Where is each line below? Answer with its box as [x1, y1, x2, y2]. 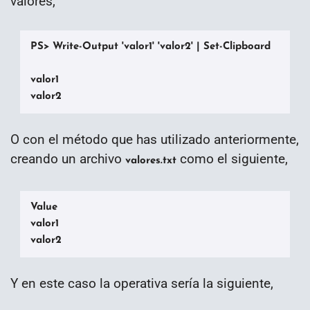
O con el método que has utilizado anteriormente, [10, 131, 299, 148]
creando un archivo [10, 151, 125, 167]
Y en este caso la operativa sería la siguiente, [10, 275, 273, 292]
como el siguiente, [176, 151, 288, 167]
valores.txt [125, 156, 176, 167]
